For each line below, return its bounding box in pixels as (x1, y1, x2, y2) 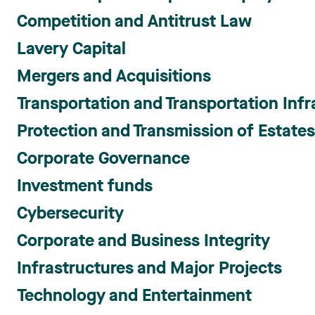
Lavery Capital (17, 41, 126, 58)
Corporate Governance (17, 151, 190, 168)
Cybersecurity (17, 206, 124, 223)
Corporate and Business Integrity (17, 233, 270, 250)
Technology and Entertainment (17, 288, 252, 305)
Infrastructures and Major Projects (17, 261, 282, 278)
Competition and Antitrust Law (17, 14, 252, 31)
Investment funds (17, 179, 153, 195)
